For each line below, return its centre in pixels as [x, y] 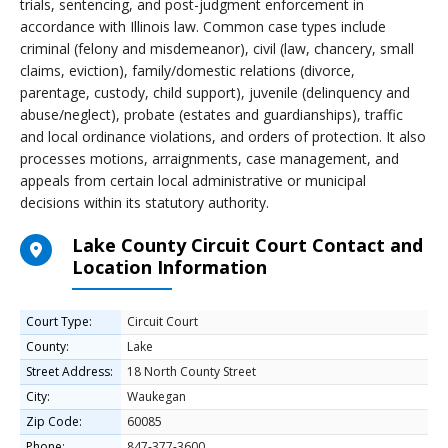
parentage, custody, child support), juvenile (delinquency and [215, 92]
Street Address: [69, 371]
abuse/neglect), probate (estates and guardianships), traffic [211, 114]
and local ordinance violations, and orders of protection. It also [223, 136]
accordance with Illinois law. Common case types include [203, 26]
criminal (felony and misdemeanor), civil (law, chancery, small [217, 48]
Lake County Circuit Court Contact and [247, 245]
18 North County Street [191, 371]
